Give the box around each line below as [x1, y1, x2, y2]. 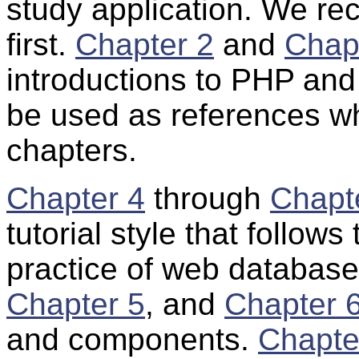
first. [6, 27, 75, 63]
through [145, 181, 270, 216]
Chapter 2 [75, 27, 214, 63]
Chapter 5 [6, 287, 145, 322]
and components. [6, 322, 258, 357]
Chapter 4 [6, 181, 145, 216]
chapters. [6, 133, 137, 168]
